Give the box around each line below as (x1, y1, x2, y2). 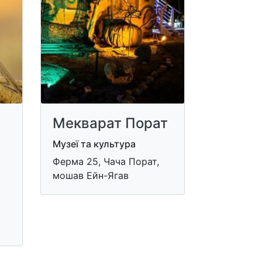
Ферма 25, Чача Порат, (52, 155, 159, 167)
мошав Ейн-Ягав (52, 169, 129, 181)
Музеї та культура (52, 137, 136, 150)
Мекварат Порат (52, 114, 168, 132)
